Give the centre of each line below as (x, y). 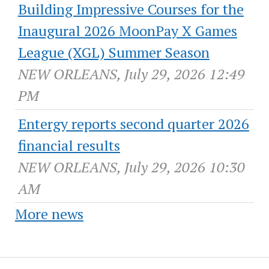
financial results (69, 145)
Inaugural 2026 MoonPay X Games (127, 30)
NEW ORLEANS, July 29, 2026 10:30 (131, 167)
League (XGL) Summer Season (113, 52)
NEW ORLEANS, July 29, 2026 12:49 (131, 74)
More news (49, 213)
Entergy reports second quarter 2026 (133, 123)
